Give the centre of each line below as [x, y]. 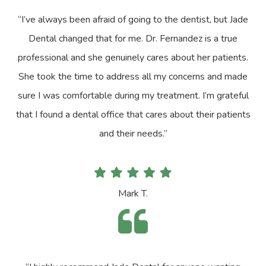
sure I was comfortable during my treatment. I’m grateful [133, 95]
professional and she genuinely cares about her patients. [133, 57]
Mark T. [133, 193]
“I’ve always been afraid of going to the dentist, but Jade [133, 19]
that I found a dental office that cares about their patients [133, 114]
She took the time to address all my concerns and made [133, 76]
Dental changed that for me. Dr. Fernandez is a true [133, 38]
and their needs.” [133, 133]
